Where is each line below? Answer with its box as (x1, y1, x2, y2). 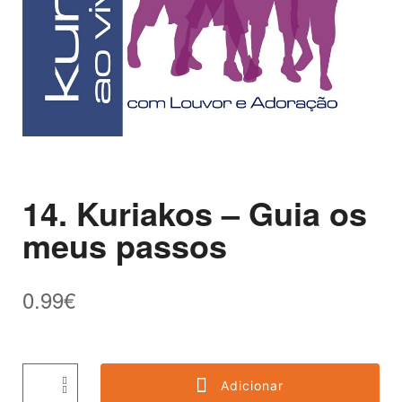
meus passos (22, 221, 227, 268)
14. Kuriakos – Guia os (22, 188, 367, 236)
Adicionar (221, 377, 284, 393)
